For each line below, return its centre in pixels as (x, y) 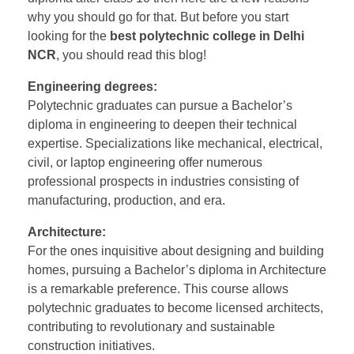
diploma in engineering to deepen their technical (162, 124)
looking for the (69, 36)
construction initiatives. (91, 345)
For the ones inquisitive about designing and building (176, 250)
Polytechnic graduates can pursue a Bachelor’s (160, 105)
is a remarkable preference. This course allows (158, 288)
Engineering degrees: (92, 86)
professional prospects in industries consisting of (163, 181)
